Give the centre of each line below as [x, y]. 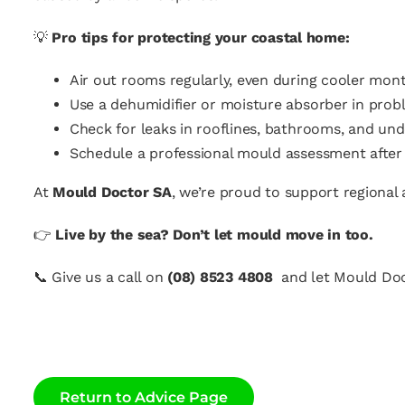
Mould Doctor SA [112, 192]
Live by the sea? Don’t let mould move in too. [217, 235]
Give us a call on [108, 277]
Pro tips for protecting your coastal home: [201, 38]
